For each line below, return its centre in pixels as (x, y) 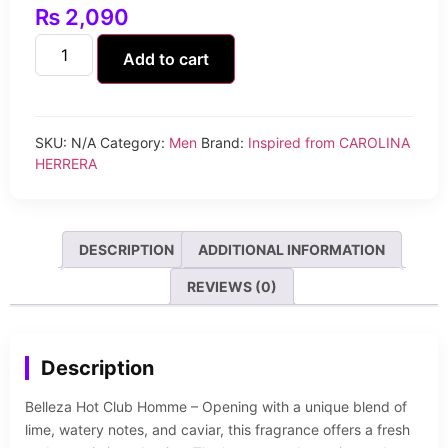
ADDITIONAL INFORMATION (291, 249)
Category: (134, 142)
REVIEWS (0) (232, 286)
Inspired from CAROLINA (329, 142)
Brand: (224, 142)
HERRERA (66, 163)
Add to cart (166, 58)
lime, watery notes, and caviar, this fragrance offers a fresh (217, 429)
